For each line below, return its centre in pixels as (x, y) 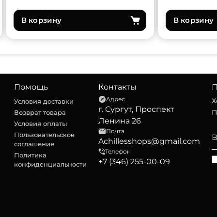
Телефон (118, 151)
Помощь (31, 87)
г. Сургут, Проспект (136, 109)
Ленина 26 (120, 121)
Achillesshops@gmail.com (149, 141)
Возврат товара (40, 112)
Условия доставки (44, 101)
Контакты (117, 87)
